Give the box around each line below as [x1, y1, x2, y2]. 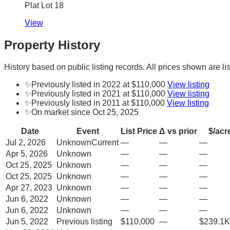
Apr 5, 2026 [6, 149, 48, 158]
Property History [4, 37, 100, 52]
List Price [121, 126, 157, 136]
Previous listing [56, 217, 112, 226]
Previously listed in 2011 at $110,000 [31, 98, 165, 107]
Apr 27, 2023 [6, 183, 52, 192]
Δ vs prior [159, 126, 197, 136]
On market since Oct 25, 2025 [31, 107, 139, 117]
